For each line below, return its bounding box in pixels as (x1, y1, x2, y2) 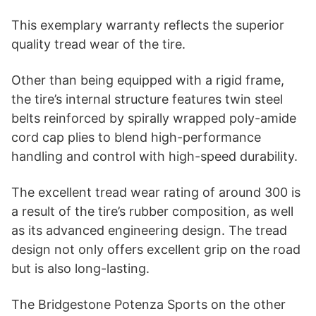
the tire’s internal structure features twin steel (11, 91, 283, 107)
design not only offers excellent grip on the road (11, 241, 300, 257)
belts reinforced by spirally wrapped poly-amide (11, 110, 296, 126)
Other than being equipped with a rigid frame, (11, 72, 284, 87)
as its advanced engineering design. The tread (11, 222, 287, 238)
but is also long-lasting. (11, 260, 150, 276)
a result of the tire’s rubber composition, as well (11, 203, 293, 219)
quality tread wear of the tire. (11, 36, 186, 51)
